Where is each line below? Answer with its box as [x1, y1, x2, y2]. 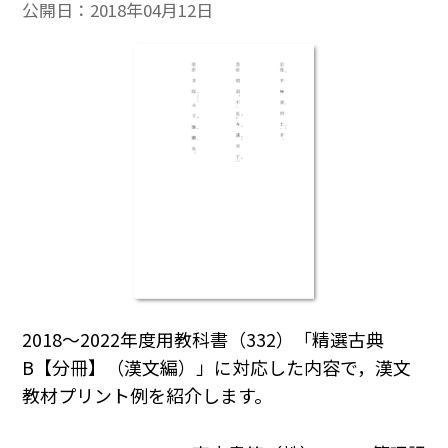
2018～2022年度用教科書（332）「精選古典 [22, 326, 385, 353]
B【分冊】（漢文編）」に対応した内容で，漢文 [22, 354, 412, 381]
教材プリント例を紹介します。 [22, 382, 273, 409]
